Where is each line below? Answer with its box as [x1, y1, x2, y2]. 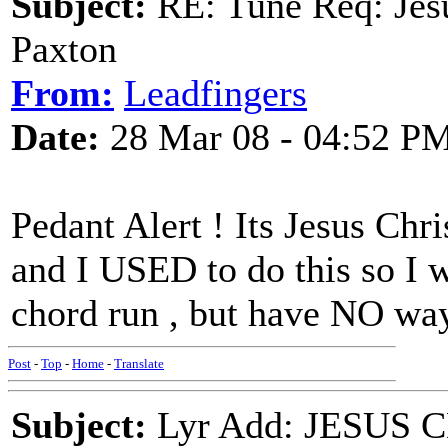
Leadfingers [124, 72, 307, 114]
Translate [114, 356, 164, 371]
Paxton [11, 28, 117, 70]
